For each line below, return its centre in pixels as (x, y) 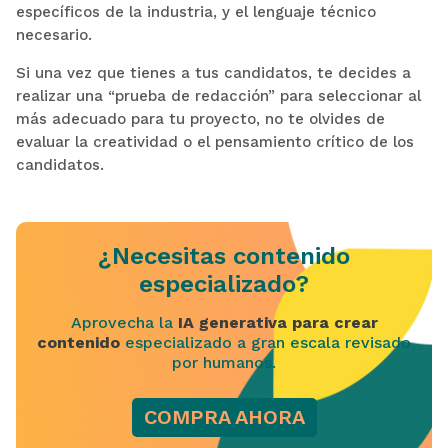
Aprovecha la (124, 322)
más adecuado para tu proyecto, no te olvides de (200, 118)
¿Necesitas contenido (224, 255)
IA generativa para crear (277, 322)
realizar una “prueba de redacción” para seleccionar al (218, 95)
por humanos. (224, 362)
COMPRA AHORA (224, 416)
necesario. (53, 34)
